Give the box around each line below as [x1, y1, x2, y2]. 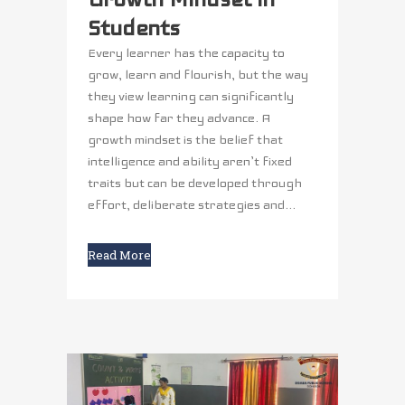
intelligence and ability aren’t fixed [88, 153, 292, 169]
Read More [88, 246, 151, 263]
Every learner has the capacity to [88, 44, 285, 61]
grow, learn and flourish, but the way [88, 66, 308, 82]
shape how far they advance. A [88, 109, 271, 126]
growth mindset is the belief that [88, 131, 283, 147]
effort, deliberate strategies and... [88, 196, 296, 212]
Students [88, 14, 180, 42]
